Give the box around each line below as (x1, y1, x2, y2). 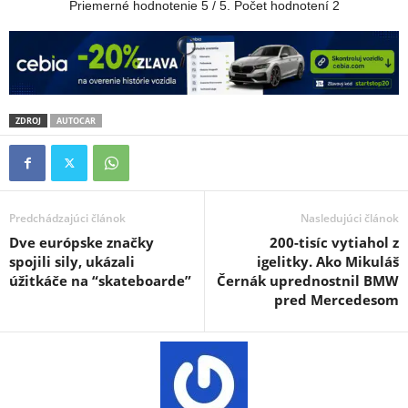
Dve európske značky (9, 232, 154, 251)
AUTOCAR (56, 114, 96, 127)
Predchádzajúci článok (9, 209, 126, 226)
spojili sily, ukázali (9, 251, 135, 270)
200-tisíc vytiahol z (270, 232, 399, 251)
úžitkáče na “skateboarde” (9, 270, 191, 290)
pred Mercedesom (274, 290, 399, 309)
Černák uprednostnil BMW (217, 270, 399, 290)
